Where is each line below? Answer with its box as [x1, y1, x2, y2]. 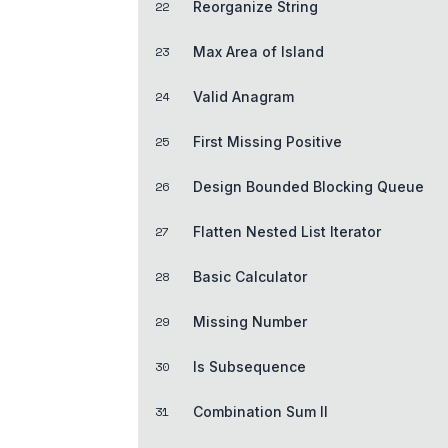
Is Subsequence [193, 357, 306, 375]
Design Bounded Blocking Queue [193, 177, 424, 195]
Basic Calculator [193, 267, 307, 285]
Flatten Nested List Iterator [193, 222, 381, 240]
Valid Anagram [193, 87, 294, 105]
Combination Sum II [193, 402, 328, 420]
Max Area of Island [193, 42, 324, 60]
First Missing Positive [193, 132, 342, 150]
